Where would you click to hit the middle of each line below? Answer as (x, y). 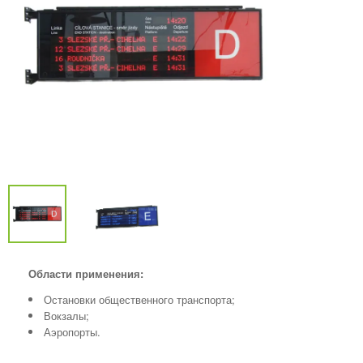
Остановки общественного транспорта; (139, 299)
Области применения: (86, 273)
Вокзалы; (66, 316)
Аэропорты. (72, 332)
